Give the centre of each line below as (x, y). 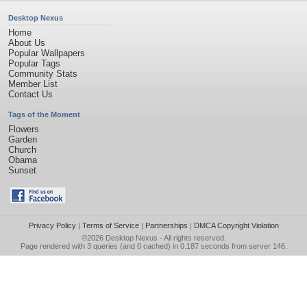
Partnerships (166, 225)
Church (22, 150)
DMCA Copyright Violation (236, 225)
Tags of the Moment (44, 114)
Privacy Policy (52, 225)
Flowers (24, 129)
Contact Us (30, 94)
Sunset (22, 170)
